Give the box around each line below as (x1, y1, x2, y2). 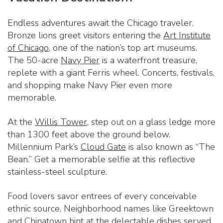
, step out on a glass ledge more (87, 115, 216, 128)
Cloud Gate (81, 140, 126, 153)
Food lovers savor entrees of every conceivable (7, 190, 197, 202)
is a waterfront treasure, (100, 54, 197, 66)
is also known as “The (126, 140, 215, 153)
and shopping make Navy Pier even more (7, 79, 172, 91)
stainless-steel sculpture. (7, 165, 107, 178)
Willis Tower (35, 115, 87, 128)
